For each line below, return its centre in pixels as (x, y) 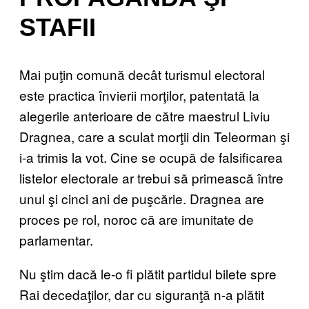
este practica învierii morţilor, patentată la (139, 94)
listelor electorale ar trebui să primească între (151, 177)
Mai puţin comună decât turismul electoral (142, 74)
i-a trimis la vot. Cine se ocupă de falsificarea (151, 157)
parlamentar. (56, 239)
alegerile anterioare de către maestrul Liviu (145, 115)
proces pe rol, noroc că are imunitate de (137, 219)
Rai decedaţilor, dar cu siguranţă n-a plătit (142, 294)
